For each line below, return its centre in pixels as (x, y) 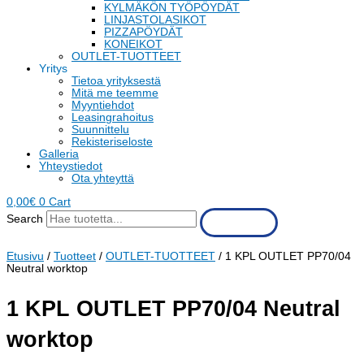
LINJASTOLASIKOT (155, 20)
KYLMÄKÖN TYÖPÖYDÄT (172, 8)
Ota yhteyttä (103, 179)
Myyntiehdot (103, 106)
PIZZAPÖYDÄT (143, 32)
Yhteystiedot (71, 167)
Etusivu (25, 257)
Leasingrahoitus (113, 118)
